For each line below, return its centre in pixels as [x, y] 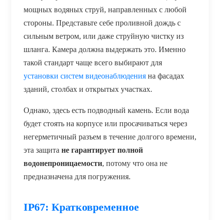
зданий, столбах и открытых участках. [88, 89]
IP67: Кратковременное [81, 207]
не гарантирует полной [102, 150]
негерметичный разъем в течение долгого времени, [110, 137]
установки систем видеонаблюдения [85, 76]
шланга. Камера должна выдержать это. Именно [105, 49]
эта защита [42, 150]
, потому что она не [135, 163]
